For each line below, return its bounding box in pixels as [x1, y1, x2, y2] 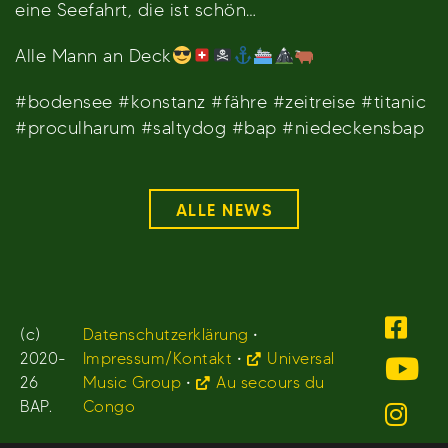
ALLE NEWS [175, 199, 273, 220]
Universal [267, 349, 335, 369]
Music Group [82, 373, 182, 393]
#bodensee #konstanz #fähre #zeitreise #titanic [15, 91, 426, 113]
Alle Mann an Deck [15, 45, 172, 67]
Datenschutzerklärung [82, 325, 249, 345]
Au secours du [216, 373, 325, 393]
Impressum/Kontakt [82, 349, 233, 369]
